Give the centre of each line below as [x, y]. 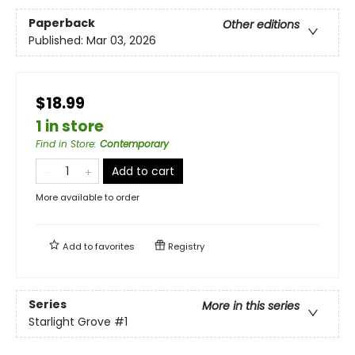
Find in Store [65, 143]
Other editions [261, 25]
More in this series [251, 306]
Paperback [62, 23]
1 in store [70, 126]
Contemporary [134, 143]
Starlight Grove [70, 322]
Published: [57, 41]
